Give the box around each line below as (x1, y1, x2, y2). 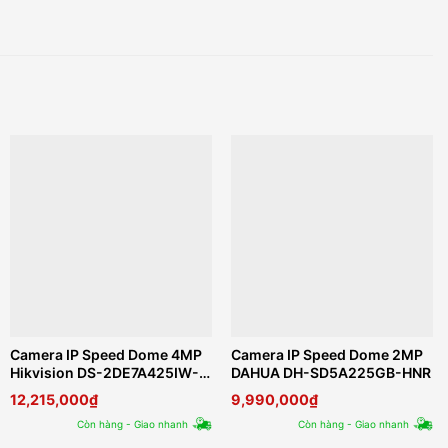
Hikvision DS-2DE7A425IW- (9, 364, 199, 382)
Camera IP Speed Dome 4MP (9, 346, 202, 364)
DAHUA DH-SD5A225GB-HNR (231, 364, 432, 382)
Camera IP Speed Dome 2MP (231, 346, 424, 364)
